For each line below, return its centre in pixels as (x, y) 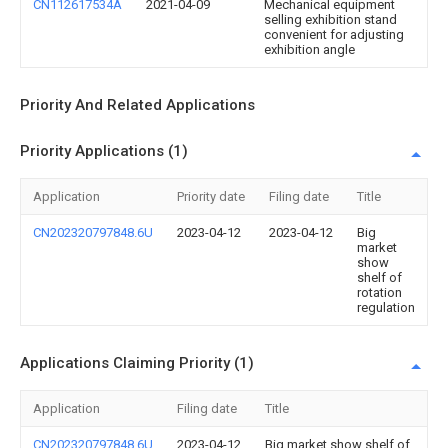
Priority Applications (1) (104, 151)
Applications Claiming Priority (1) (137, 363)
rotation (379, 292)
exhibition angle (309, 49)
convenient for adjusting (334, 34)
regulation (386, 307)
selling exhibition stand (330, 19)
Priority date (211, 196)
